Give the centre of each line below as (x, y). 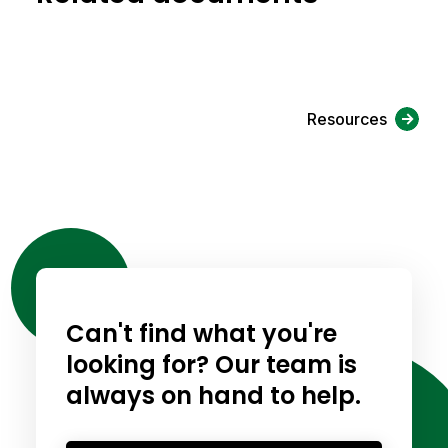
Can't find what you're (201, 333)
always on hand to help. (213, 395)
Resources (347, 119)
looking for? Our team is (211, 364)
